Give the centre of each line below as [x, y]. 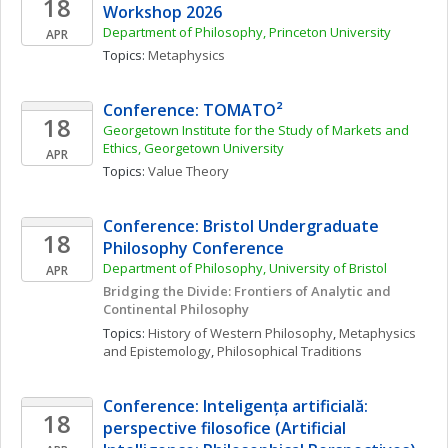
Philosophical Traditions [289, 351]
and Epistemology [157, 351]
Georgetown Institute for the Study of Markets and [256, 130]
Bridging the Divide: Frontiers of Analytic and [247, 291]
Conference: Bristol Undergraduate [241, 226]
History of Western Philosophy [240, 333]
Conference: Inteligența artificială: [235, 406]
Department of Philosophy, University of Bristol [245, 268]
